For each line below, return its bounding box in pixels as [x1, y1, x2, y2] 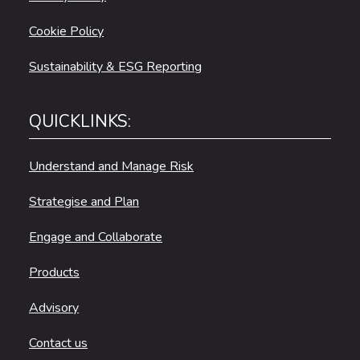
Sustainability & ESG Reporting [29, 58, 202, 76]
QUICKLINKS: [29, 110, 131, 133]
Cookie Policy [29, 22, 104, 41]
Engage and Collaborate [29, 228, 162, 247]
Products [29, 264, 80, 282]
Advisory [29, 299, 79, 317]
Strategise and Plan [29, 193, 139, 211]
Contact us [29, 334, 88, 353]
